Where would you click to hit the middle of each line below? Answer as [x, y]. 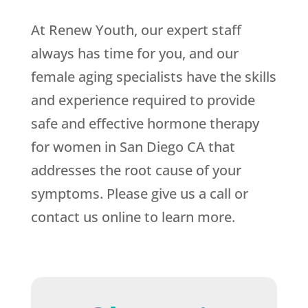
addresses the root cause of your [136, 170]
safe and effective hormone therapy [145, 124]
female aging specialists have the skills [153, 77]
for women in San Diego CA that [133, 147]
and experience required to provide [143, 100]
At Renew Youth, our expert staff [136, 30]
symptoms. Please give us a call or [139, 194]
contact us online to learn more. [133, 217]
